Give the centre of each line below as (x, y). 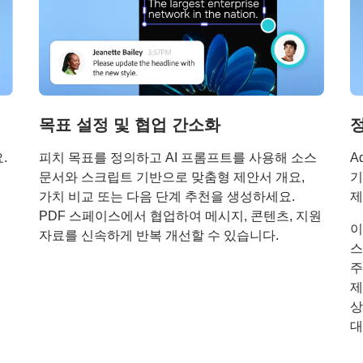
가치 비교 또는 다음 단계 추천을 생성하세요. (167, 197)
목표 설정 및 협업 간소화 (129, 125)
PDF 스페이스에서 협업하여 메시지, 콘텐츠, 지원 (180, 216)
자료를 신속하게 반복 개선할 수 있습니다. (158, 236)
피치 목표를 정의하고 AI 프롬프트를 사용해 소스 (177, 158)
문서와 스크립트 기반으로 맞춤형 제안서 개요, (171, 177)
